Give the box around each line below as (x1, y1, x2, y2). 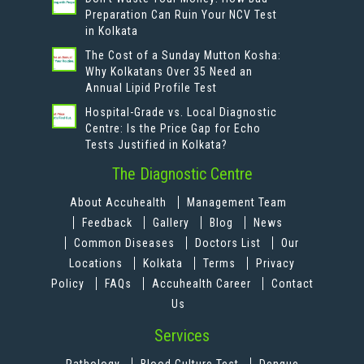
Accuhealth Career (151, 277, 251, 291)
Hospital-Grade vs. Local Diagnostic (84, 106, 277, 119)
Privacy (256, 257, 295, 271)
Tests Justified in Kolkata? (84, 138, 227, 152)
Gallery (153, 216, 193, 230)
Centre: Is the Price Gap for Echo (84, 122, 261, 136)
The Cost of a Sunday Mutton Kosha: (84, 49, 281, 63)
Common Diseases (74, 236, 178, 250)
